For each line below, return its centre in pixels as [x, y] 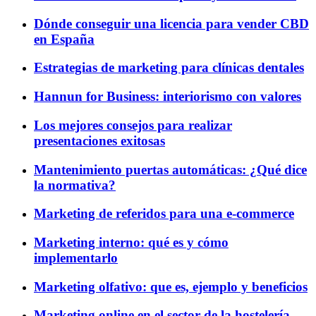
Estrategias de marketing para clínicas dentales [169, 68]
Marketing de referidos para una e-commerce [164, 214]
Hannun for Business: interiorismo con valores [168, 97]
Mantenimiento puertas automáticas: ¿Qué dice [170, 169]
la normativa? [75, 185]
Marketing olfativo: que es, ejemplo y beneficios [171, 286]
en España [64, 39]
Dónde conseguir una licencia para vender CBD [171, 23]
